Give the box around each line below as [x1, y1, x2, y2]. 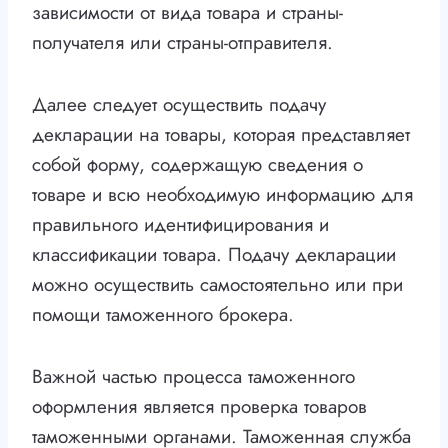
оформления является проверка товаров [32, 393, 367, 421]
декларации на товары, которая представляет [32, 121, 410, 149]
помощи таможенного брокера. [32, 301, 294, 329]
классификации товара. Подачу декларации [32, 241, 396, 269]
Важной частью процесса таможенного [32, 363, 355, 391]
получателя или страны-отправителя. [32, 29, 333, 57]
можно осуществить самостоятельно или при [32, 271, 403, 299]
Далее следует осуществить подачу [32, 91, 326, 119]
